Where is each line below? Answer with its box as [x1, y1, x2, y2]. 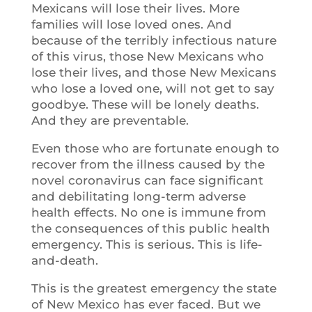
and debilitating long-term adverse [31, 189, 246, 203]
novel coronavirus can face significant [31, 173, 263, 187]
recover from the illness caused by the [31, 157, 265, 171]
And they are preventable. [31, 114, 189, 127]
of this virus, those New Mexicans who [31, 49, 264, 63]
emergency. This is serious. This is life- [31, 237, 263, 251]
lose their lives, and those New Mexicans [31, 65, 276, 79]
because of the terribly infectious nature [31, 33, 276, 47]
